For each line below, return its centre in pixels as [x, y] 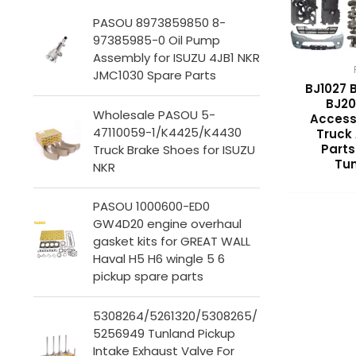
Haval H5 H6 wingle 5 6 [159, 259]
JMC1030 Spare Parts [155, 75]
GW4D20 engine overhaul [167, 224]
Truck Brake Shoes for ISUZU [174, 149]
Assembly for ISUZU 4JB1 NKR [176, 58]
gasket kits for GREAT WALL [172, 242]
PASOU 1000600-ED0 [151, 207]
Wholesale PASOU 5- [154, 114]
